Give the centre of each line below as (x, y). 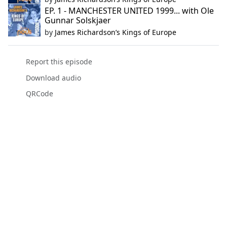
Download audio (53, 78)
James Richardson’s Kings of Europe (116, 32)
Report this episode (59, 62)
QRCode (39, 93)
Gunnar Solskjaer (78, 21)
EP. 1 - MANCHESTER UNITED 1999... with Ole (129, 11)
